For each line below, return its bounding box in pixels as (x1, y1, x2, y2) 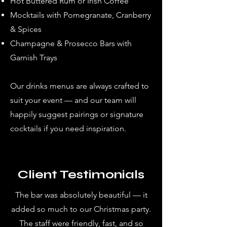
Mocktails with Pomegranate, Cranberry (10, 10, 151, 20)
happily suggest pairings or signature (10, 109, 143, 119)
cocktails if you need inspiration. (10, 124, 126, 133)
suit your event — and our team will (10, 95, 136, 105)
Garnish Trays (10, 53, 57, 62)
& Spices (10, 24, 42, 34)
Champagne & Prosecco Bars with (10, 39, 132, 48)
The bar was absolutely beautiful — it (15, 190, 147, 200)
